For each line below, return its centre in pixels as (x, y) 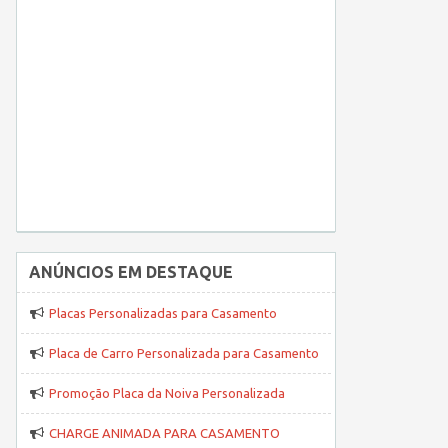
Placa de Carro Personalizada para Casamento (184, 353)
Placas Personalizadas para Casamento (163, 313)
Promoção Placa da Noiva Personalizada (167, 393)
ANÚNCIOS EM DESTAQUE (131, 272)
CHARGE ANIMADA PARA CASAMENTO (164, 433)
